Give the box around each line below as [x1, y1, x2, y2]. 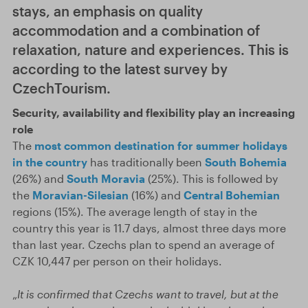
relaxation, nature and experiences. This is [12, 41, 289, 58]
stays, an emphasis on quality [12, 3, 203, 19]
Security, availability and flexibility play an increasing [12, 106, 295, 119]
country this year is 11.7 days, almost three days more [12, 221, 286, 234]
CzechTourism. [12, 80, 111, 96]
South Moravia [67, 172, 145, 185]
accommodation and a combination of [12, 22, 260, 38]
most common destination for [34, 139, 196, 152]
